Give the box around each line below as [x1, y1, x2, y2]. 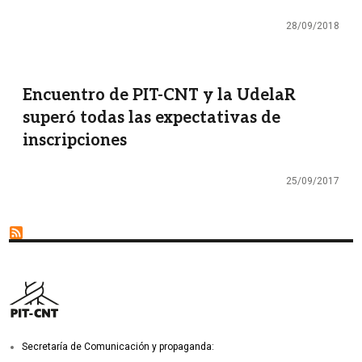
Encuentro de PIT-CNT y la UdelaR [23, 85, 296, 105]
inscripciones [23, 130, 127, 150]
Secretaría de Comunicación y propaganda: [22, 340, 215, 352]
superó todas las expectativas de [23, 107, 280, 128]
